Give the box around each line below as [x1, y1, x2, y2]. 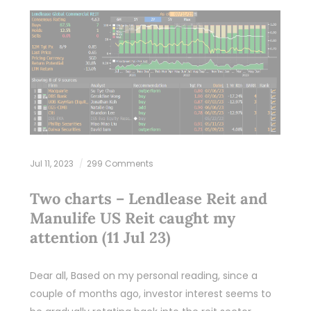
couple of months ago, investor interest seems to [29, 286, 271, 301]
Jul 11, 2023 [29, 157, 76, 169]
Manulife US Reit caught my [29, 208, 235, 228]
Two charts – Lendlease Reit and [29, 188, 267, 208]
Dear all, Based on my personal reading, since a [29, 268, 258, 283]
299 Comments [86, 157, 153, 169]
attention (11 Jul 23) [29, 227, 171, 247]
